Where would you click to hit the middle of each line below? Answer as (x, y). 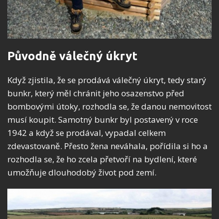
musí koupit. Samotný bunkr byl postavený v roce (103, 120)
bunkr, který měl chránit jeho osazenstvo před (96, 93)
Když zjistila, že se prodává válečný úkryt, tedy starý (107, 80)
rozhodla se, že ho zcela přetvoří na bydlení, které (102, 159)
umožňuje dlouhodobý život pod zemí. (82, 173)
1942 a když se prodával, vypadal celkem (87, 133)
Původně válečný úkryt (72, 56)
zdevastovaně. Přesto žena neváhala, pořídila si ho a (108, 146)
